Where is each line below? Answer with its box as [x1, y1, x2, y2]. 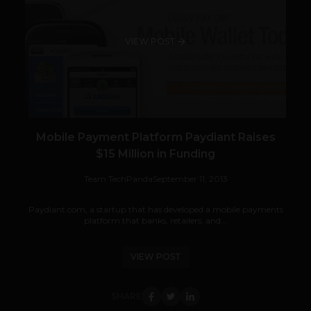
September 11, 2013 [152, 174, 228, 185]
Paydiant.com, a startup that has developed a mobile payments [28, 204, 283, 215]
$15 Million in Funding [96, 147, 215, 161]
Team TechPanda [83, 174, 153, 185]
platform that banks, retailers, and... [84, 215, 227, 226]
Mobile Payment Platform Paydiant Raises [35, 131, 276, 144]
